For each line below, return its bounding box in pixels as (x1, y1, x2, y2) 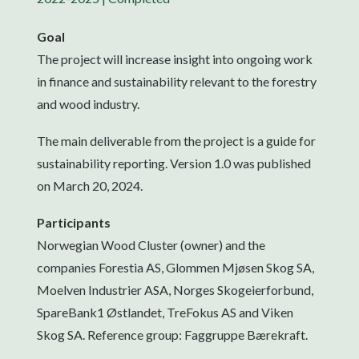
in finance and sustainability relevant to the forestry (37, 74, 317, 89)
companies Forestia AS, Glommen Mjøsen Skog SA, (37, 260, 314, 275)
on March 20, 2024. (37, 178, 143, 193)
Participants (37, 215, 111, 230)
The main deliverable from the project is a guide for (37, 133, 316, 148)
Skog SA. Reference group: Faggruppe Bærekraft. (37, 327, 308, 342)
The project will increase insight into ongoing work (37, 51, 313, 67)
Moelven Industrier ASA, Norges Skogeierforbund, (37, 282, 313, 297)
